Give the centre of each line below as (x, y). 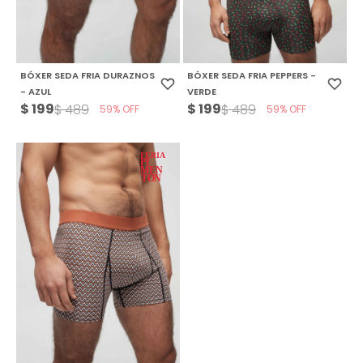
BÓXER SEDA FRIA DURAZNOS (87, 76)
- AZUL (35, 92)
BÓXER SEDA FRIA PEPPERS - (251, 76)
